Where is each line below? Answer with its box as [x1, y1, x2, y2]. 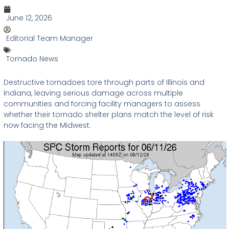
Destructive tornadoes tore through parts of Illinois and [4, 77, 204, 87]
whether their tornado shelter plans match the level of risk [4, 109, 214, 120]
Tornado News [6, 53, 58, 64]
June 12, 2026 [6, 12, 52, 23]
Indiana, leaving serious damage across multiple [4, 87, 183, 98]
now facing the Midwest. [4, 120, 91, 130]
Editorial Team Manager [6, 33, 93, 43]
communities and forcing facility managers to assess [4, 98, 200, 109]
